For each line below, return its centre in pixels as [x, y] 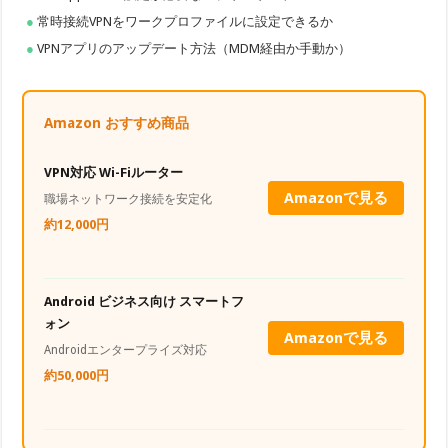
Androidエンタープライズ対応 [126, 349]
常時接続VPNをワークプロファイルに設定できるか [185, 21]
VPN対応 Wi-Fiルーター [114, 172]
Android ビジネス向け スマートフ [144, 301]
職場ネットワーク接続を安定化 [128, 198]
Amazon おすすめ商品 [117, 122]
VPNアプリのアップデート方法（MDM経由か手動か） [194, 48]
